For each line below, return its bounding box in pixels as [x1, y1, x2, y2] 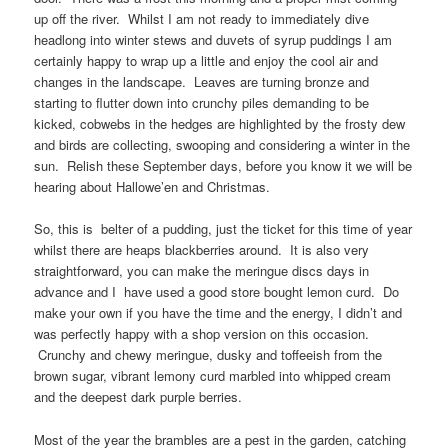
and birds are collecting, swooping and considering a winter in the [34, 135, 411, 155]
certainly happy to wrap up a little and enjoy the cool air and [34, 51, 379, 71]
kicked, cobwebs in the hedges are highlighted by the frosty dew [34, 114, 406, 134]
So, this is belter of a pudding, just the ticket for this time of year [34, 219, 413, 239]
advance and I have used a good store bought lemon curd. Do [34, 282, 400, 302]
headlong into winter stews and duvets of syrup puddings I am [34, 30, 393, 50]
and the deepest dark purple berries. [34, 387, 243, 407]
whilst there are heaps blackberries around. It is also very [34, 240, 370, 260]
